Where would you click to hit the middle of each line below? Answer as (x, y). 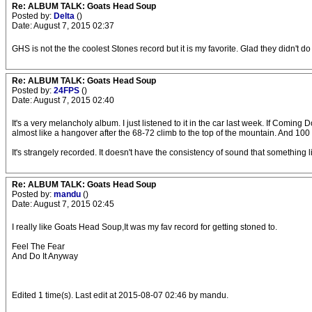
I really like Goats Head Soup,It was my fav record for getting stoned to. (145, 227)
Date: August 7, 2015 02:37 (63, 26)
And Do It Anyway (45, 256)
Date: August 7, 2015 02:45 (63, 204)
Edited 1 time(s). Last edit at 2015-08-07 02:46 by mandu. (120, 295)
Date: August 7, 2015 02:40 (63, 100)
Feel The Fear (38, 247)
